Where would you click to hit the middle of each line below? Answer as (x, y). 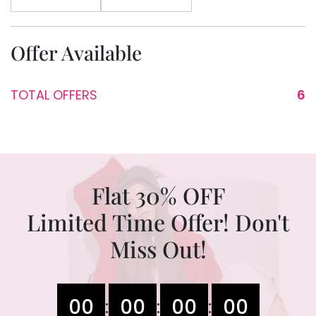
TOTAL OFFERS (54, 95)
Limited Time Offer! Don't (158, 222)
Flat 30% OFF (158, 195)
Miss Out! (158, 249)
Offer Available (76, 53)
